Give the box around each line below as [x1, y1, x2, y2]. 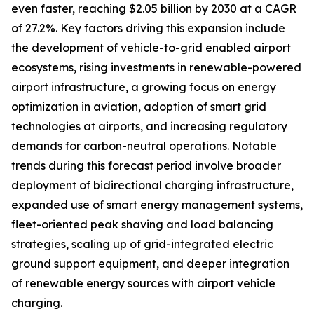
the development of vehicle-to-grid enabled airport [11, 41, 291, 55]
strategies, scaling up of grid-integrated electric [11, 237, 273, 252]
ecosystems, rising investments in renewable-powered [11, 60, 301, 75]
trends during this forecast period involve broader [11, 158, 281, 173]
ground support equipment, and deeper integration [11, 257, 289, 271]
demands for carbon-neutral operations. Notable [11, 139, 277, 153]
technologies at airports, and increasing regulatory [11, 119, 287, 134]
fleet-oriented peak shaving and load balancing [11, 217, 273, 232]
